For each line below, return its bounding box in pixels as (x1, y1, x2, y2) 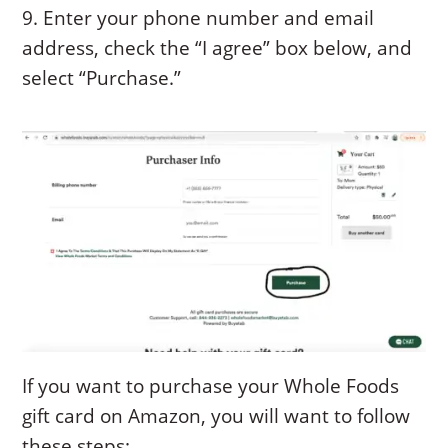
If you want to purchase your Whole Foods (22, 372, 400, 399)
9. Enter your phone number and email (22, 4, 375, 31)
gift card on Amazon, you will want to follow (22, 402, 411, 429)
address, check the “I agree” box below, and (22, 34, 413, 61)
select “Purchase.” (22, 64, 182, 91)
